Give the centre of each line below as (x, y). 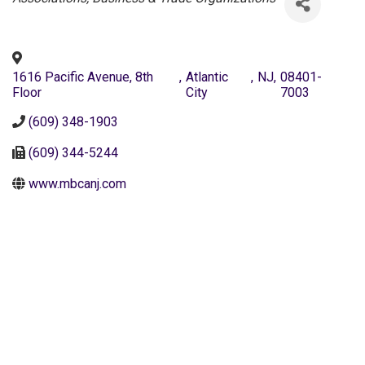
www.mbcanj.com (77, 183)
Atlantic (207, 77)
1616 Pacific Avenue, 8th (83, 77)
